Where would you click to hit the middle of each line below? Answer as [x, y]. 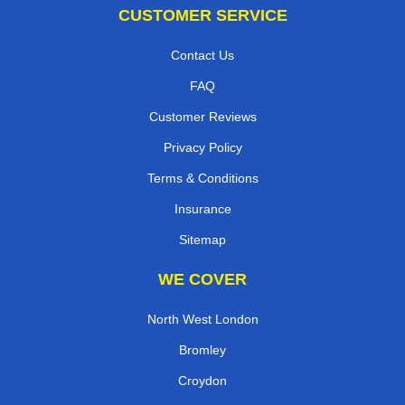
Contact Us [202, 56]
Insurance [202, 209]
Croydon [202, 381]
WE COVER [202, 280]
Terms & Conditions [202, 179]
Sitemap [202, 240]
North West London [202, 320]
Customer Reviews [202, 117]
